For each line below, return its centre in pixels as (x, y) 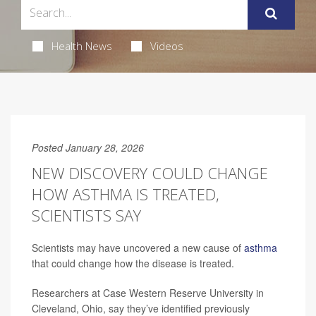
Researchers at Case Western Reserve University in (148, 292)
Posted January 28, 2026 (88, 147)
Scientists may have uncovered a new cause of (138, 247)
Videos (166, 45)
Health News (81, 45)
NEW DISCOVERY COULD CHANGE (150, 172)
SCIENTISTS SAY (86, 215)
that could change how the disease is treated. (133, 263)
